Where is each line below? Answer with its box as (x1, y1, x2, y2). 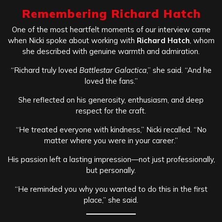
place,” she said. (84, 195, 138, 205)
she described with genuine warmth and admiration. (22, 47, 200, 56)
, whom (189, 36, 215, 46)
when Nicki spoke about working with (7, 36, 137, 46)
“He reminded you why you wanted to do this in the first (14, 184, 208, 194)
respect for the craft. (76, 106, 146, 116)
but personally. (86, 166, 136, 175)
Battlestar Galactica (79, 65, 147, 75)
